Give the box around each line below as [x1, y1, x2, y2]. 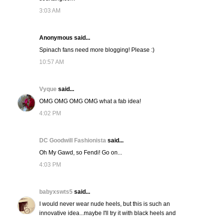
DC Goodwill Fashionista [39, 137, 108, 144]
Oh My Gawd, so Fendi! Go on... [39, 149, 122, 156]
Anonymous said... [39, 34, 90, 42]
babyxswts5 [39, 188, 74, 196]
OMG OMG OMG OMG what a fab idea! [39, 98, 141, 105]
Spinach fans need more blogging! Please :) [39, 46, 155, 54]
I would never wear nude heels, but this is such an [39, 201, 170, 208]
